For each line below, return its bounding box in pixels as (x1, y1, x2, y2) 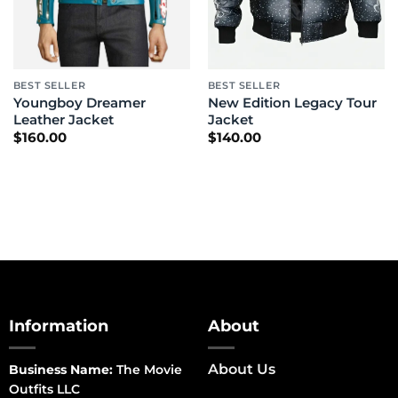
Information (8, 315, 108, 335)
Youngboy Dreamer (12, 94, 146, 111)
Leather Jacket (12, 111, 114, 128)
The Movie (112, 361, 182, 378)
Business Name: (8, 361, 113, 378)
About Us (207, 360, 275, 378)
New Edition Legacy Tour (207, 94, 377, 111)
